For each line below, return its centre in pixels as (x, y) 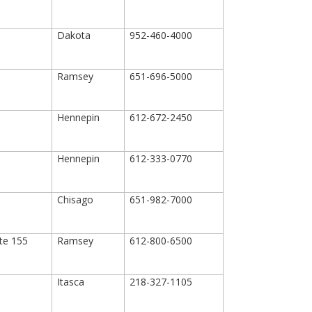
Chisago (76, 200)
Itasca (71, 282)
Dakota (74, 35)
